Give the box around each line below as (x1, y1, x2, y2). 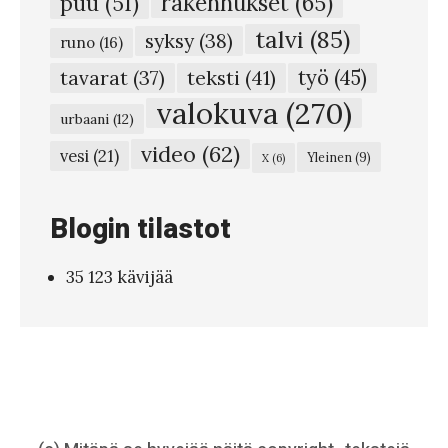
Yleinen (307, 148, 352, 165)
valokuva (156, 93, 278, 132)
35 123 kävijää (66, 265, 173, 288)
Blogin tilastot (50, 208, 231, 250)
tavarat (60, 65, 128, 90)
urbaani (60, 109, 109, 128)
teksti (187, 64, 240, 90)
